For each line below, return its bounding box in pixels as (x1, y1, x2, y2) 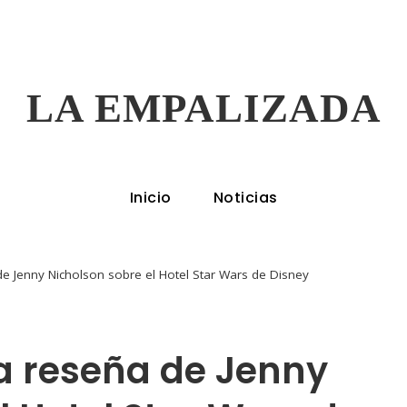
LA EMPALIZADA (25, 85, 382, 131)
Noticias (213, 187, 278, 208)
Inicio (129, 187, 172, 208)
